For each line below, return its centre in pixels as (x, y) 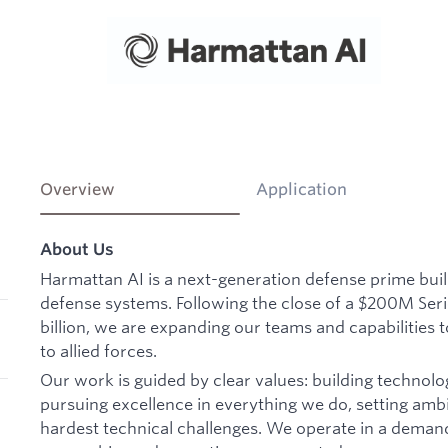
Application (301, 189)
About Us (77, 249)
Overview (77, 189)
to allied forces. (98, 350)
